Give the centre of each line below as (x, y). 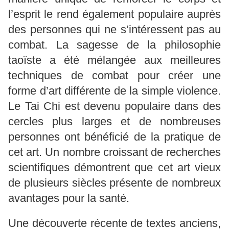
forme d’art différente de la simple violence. (114, 90)
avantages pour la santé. (69, 198)
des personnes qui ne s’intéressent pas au (114, 29)
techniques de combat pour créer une (114, 75)
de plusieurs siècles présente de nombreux (114, 182)
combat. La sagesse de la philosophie (114, 44)
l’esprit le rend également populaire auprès (114, 14)
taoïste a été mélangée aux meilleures (114, 60)
